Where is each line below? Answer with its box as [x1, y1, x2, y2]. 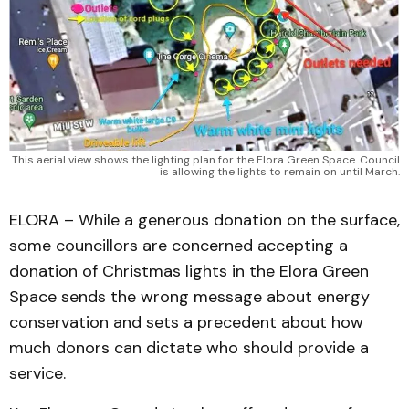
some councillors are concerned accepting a [9, 235, 348, 257]
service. [9, 362, 66, 384]
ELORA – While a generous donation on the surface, [9, 209, 400, 231]
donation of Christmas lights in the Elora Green [9, 260, 369, 282]
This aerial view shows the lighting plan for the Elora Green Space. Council [12, 152, 400, 167]
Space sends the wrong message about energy [9, 286, 370, 308]
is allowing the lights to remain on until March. [160, 164, 400, 179]
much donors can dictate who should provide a [9, 337, 369, 359]
